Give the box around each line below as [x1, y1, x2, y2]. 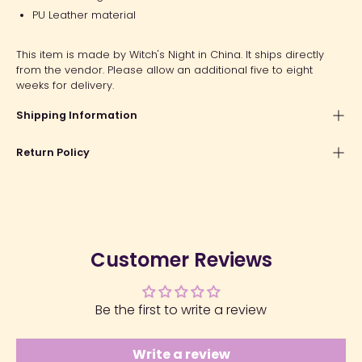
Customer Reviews [90, 246, 272, 273]
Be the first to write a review [95, 300, 267, 319]
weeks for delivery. [16, 78, 117, 92]
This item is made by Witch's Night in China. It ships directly [16, 47, 324, 61]
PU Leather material [32, 7, 136, 22]
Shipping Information [16, 107, 137, 122]
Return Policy [16, 145, 90, 159]
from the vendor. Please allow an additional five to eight [16, 62, 313, 77]
